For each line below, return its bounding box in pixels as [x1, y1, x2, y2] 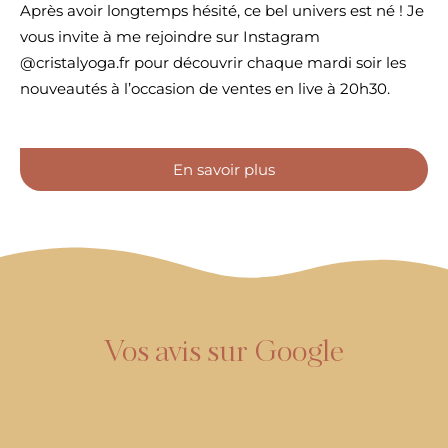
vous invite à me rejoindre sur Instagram [20, 26, 320, 46]
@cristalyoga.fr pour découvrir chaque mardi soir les [20, 52, 406, 72]
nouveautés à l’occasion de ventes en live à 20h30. [20, 78, 394, 98]
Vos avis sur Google [104, 332, 344, 375]
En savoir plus [173, 160, 275, 180]
